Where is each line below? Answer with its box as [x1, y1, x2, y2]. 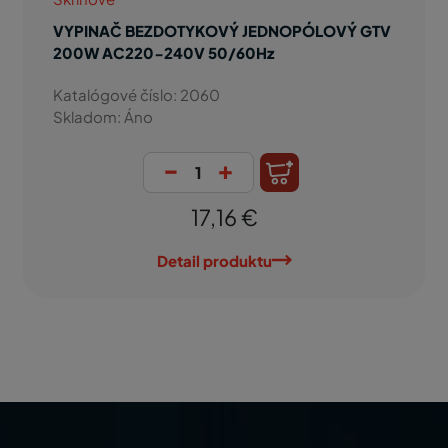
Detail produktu [156, 251, 272, 270]
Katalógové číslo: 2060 [53, 85, 220, 104]
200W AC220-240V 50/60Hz [53, 43, 274, 62]
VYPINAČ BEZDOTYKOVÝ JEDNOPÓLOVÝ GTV [53, 21, 391, 40]
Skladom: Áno [53, 107, 153, 126]
